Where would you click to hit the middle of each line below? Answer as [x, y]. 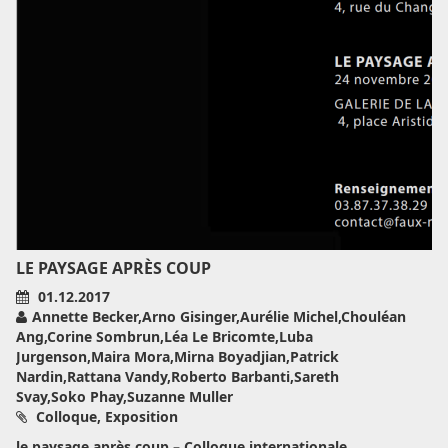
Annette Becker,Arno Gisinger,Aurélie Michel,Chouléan [219, 316]
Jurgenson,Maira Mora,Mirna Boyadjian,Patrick [177, 356]
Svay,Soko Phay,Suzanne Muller [124, 396]
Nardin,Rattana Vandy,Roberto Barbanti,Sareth [177, 376]
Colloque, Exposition [105, 416]
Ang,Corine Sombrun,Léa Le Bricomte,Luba [164, 336]
